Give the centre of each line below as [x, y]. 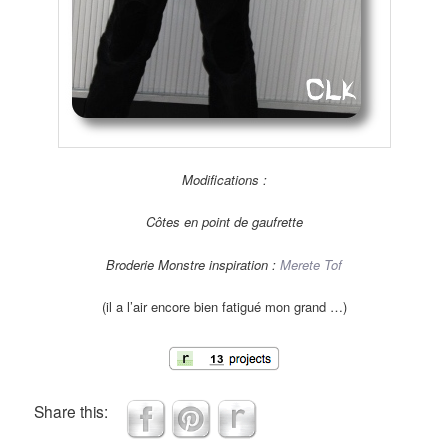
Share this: [71, 410]
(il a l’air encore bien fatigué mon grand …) [224, 306]
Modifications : [224, 180]
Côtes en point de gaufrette [224, 222]
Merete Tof [311, 264]
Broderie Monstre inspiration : [193, 264]
